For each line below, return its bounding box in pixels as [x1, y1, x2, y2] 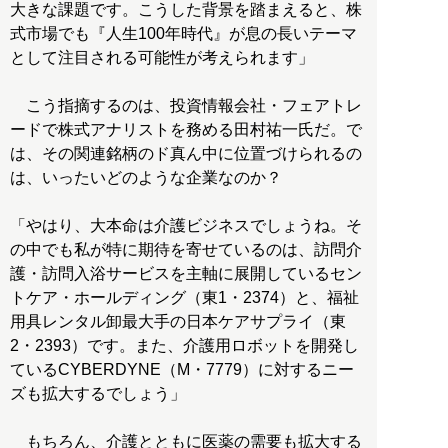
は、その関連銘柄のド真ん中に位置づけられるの [10, 145, 362, 163]
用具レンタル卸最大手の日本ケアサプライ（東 [10, 313, 346, 331]
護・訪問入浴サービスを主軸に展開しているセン [10, 265, 362, 283]
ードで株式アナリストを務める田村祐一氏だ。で [10, 121, 362, 139]
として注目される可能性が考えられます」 [10, 49, 314, 67]
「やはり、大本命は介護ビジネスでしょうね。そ [10, 217, 362, 235]
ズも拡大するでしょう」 [10, 385, 186, 403]
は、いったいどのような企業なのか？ [10, 169, 282, 187]
